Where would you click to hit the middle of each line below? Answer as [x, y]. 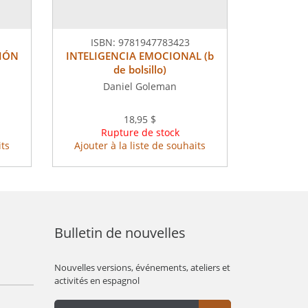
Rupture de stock [140, 133]
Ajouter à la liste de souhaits [140, 146]
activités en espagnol [97, 281]
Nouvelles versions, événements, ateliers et [142, 268]
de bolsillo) [140, 70]
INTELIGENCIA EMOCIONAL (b [140, 56]
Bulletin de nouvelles [120, 233]
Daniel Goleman [140, 87]
